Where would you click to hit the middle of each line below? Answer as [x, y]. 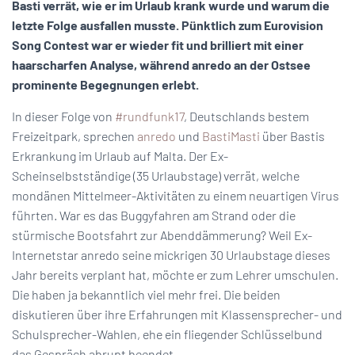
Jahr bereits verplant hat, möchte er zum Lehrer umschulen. [175, 275]
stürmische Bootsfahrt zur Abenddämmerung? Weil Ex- [162, 235]
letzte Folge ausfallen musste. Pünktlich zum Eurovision [168, 25]
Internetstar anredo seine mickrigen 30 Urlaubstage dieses [171, 255]
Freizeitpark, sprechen [74, 136]
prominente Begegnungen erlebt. [105, 84]
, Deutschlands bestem [246, 116]
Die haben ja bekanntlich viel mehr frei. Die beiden [146, 294]
